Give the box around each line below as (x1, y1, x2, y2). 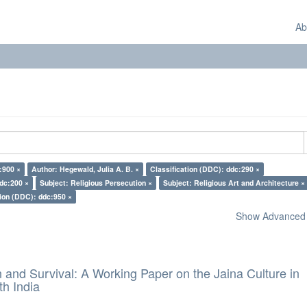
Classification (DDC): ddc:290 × (150, 164, 260, 174)
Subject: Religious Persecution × (40, 177, 152, 188)
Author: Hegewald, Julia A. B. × (32, 164, 139, 174)
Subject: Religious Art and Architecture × (163, 177, 305, 188)
